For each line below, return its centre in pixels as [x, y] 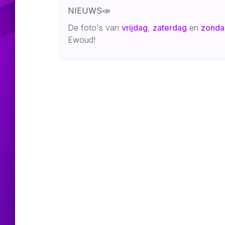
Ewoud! [82, 39]
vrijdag [135, 27]
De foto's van [95, 27]
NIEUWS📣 [89, 10]
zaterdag [170, 27]
